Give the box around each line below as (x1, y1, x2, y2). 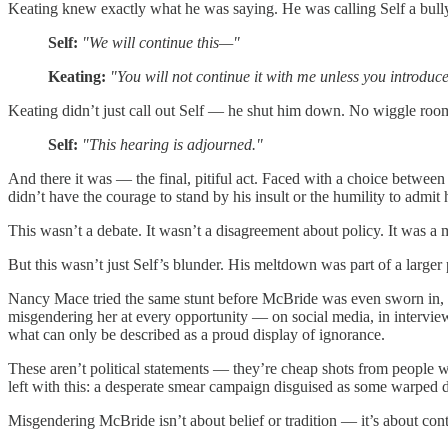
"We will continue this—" (82, 33, 240, 51)
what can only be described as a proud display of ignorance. (8, 325, 385, 343)
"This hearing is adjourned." (82, 135, 263, 153)
